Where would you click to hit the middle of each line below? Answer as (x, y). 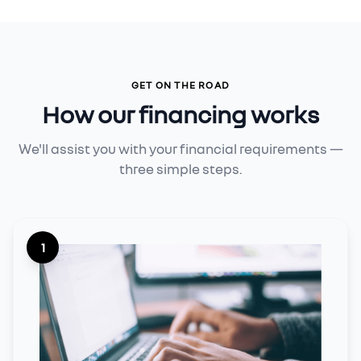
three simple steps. (180, 169)
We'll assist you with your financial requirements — (180, 149)
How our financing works (180, 114)
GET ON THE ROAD (180, 85)
